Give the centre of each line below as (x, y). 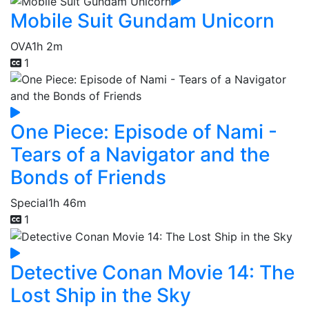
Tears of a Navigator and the (140, 154)
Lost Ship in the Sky (101, 296)
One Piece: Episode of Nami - (144, 131)
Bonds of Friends (88, 177)
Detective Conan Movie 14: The (152, 273)
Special (29, 202)
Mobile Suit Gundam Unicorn (142, 20)
